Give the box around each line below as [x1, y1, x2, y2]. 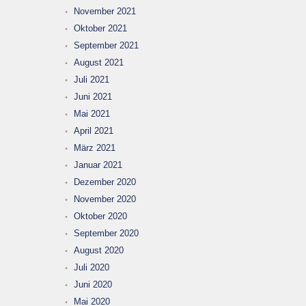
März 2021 [74, 143, 115, 153]
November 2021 [74, 6, 136, 16]
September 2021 [74, 40, 139, 51]
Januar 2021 [74, 160, 122, 170]
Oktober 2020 [74, 211, 127, 221]
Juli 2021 [74, 74, 109, 85]
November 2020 [74, 194, 136, 204]
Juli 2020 [74, 262, 109, 273]
